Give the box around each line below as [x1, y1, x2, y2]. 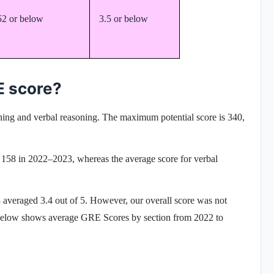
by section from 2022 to [131, 212, 223, 223]
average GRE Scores [48, 212, 131, 223]
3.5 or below [99, 13, 148, 24]
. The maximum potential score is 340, [97, 111, 245, 122]
